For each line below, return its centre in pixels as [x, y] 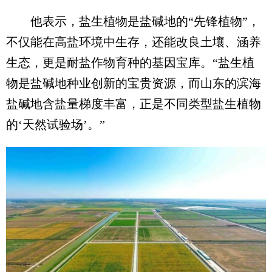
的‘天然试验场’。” [56, 124]
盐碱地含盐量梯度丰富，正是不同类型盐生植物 [134, 104]
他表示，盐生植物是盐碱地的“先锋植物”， [133, 21]
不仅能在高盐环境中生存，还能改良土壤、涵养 [134, 42]
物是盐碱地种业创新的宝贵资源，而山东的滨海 [134, 83]
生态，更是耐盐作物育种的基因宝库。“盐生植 [130, 62]
